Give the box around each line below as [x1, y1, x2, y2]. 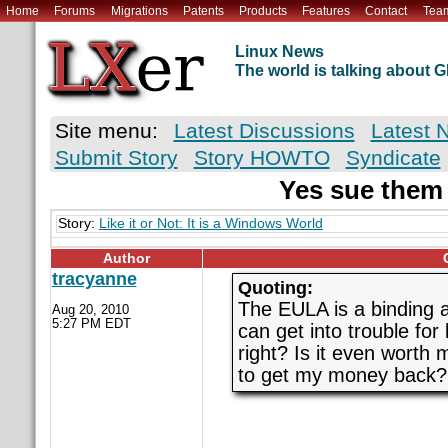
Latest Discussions [173, 119, 355, 143]
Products [238, 3, 287, 18]
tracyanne [51, 269, 137, 290]
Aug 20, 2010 [51, 302, 129, 318]
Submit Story [54, 146, 178, 170]
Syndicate [345, 146, 441, 170]
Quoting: [237, 278, 313, 299]
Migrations [110, 3, 168, 18]
